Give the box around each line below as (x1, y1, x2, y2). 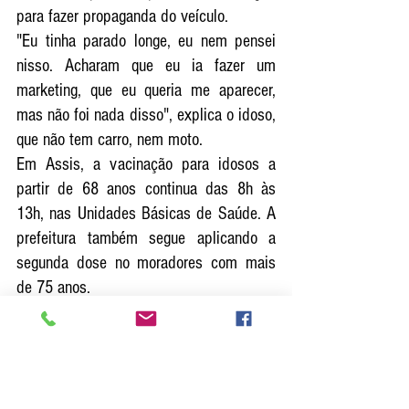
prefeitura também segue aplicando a (16, 227, 276, 248)
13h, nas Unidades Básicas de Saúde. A (16, 203, 276, 224)
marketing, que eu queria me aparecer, (16, 79, 276, 100)
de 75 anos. (16, 277, 90, 298)
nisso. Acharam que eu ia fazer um (16, 55, 276, 76)
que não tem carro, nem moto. (16, 129, 203, 150)
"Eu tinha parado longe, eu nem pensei (16, 30, 276, 51)
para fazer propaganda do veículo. (16, 5, 228, 26)
